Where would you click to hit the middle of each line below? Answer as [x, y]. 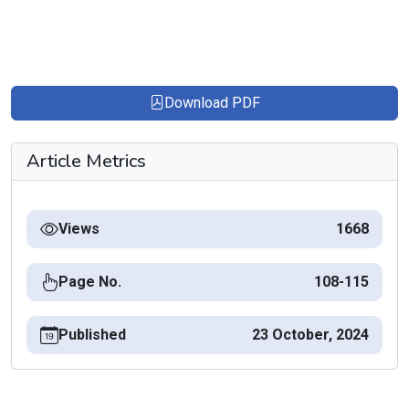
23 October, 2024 [310, 335]
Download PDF [212, 103]
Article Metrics [86, 161]
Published [92, 335]
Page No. [90, 282]
